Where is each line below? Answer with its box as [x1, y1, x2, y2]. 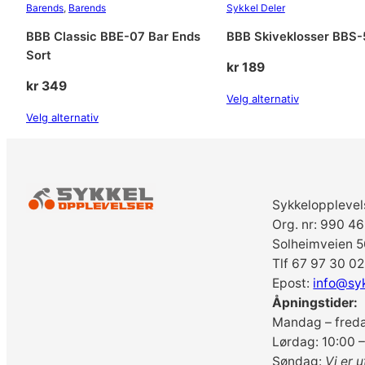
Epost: [272, 275, 314, 291]
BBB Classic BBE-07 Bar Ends [26, 29, 200, 44]
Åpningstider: [272, 295, 358, 310]
